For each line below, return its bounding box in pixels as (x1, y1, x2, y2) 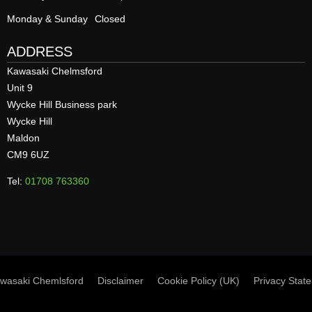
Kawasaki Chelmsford (7, 65, 102, 77)
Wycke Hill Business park (7, 98, 117, 110)
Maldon (7, 132, 40, 143)
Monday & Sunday (7, 13, 88, 24)
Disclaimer (97, 274, 143, 286)
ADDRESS (7, 43, 72, 59)
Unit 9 (7, 81, 33, 93)
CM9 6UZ (7, 148, 49, 160)
